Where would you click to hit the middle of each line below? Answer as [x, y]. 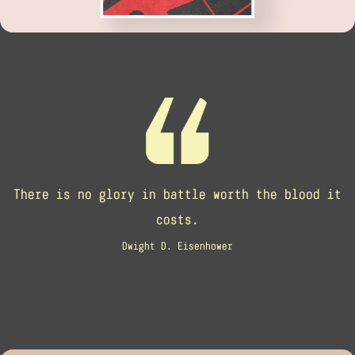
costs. [177, 220]
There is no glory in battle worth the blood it [177, 195]
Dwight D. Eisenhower [177, 246]
